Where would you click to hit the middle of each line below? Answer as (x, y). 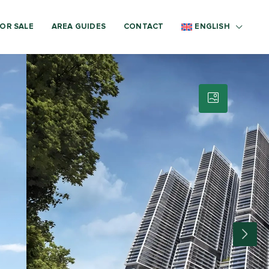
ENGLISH (212, 27)
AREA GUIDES (79, 27)
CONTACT (144, 27)
